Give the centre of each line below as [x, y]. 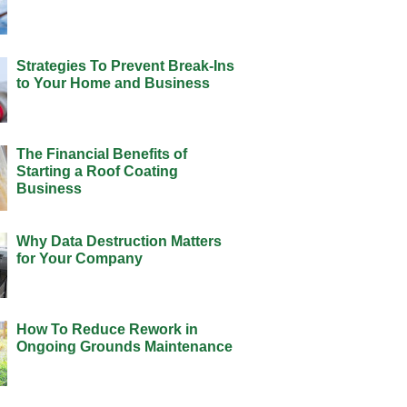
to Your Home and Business [113, 83]
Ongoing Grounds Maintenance [124, 347]
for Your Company [79, 259]
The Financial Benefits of [101, 154]
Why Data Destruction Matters [119, 242]
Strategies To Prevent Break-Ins [125, 65]
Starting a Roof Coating [97, 171]
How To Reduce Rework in [107, 330]
